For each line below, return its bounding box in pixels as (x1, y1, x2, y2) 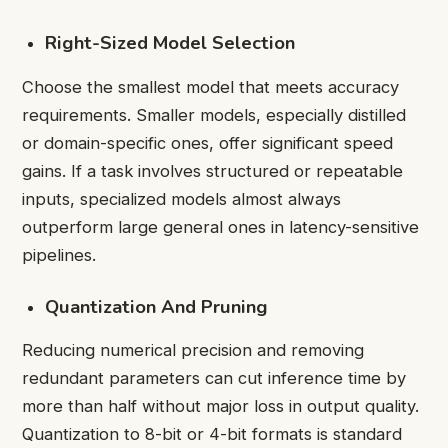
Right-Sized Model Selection (45, 30, 296, 56)
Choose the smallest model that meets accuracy (22, 76, 399, 97)
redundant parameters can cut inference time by (22, 368, 406, 389)
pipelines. (22, 244, 96, 265)
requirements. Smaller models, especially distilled (22, 104, 406, 125)
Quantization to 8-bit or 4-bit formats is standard (22, 424, 402, 445)
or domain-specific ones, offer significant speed (22, 132, 393, 153)
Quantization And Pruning (45, 293, 269, 319)
